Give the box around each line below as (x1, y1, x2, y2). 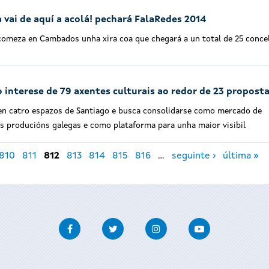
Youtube (210, 220, 246, 230)
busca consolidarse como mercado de (118, 107, 262, 116)
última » (223, 151, 259, 162)
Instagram (166, 220, 211, 230)
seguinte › (172, 151, 216, 162)
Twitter (123, 220, 157, 230)
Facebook (80, 220, 121, 230)
